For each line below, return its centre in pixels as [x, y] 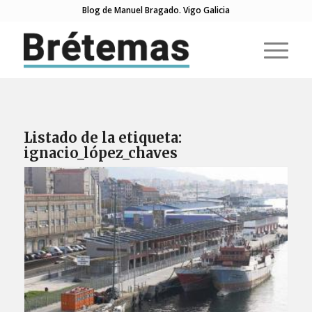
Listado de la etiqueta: [102, 138]
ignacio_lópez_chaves [100, 153]
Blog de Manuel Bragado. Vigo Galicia [156, 10]
